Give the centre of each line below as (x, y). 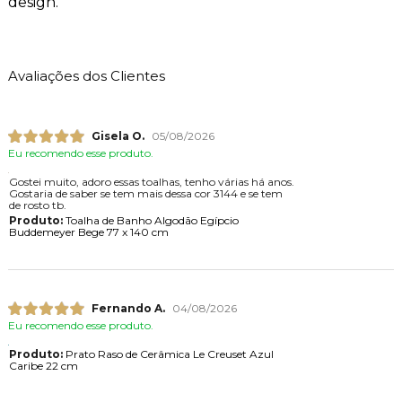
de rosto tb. (37, 205)
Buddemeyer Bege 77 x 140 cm (88, 232)
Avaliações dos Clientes (86, 75)
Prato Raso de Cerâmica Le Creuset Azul (168, 354)
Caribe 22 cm (43, 366)
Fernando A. (128, 309)
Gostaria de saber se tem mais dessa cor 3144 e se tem (145, 193)
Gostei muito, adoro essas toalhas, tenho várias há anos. (151, 181)
